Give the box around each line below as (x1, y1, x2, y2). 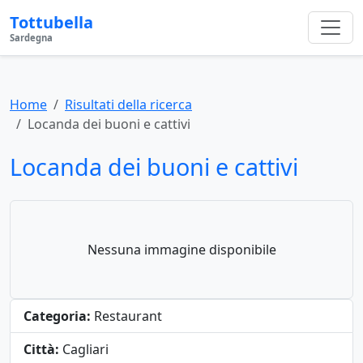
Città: (23, 340, 59, 358)
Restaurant (91, 307, 162, 325)
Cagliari (59, 340, 109, 358)
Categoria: (23, 307, 91, 325)
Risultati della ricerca (65, 96, 192, 113)
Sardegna (10, 32, 53, 44)
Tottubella (10, 11, 93, 33)
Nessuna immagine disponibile (87, 241, 276, 258)
